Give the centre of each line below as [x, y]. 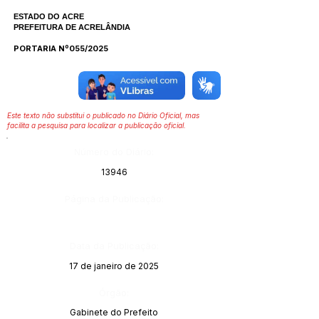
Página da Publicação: [114, 199]
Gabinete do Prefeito [114, 312]
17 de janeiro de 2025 [114, 266]
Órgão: [114, 293]
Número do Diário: [114, 152]
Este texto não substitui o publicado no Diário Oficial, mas [103, 115]
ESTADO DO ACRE [49, 16]
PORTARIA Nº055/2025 [61, 48]
